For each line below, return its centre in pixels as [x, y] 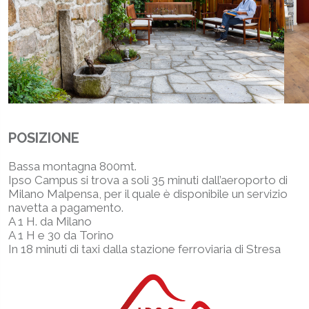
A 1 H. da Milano [50, 221]
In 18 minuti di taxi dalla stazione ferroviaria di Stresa [144, 249]
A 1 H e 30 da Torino [61, 235]
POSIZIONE [44, 138]
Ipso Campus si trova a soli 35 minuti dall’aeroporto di [148, 180]
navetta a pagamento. [66, 208]
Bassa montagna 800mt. [72, 166]
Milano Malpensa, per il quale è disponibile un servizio [148, 194]
